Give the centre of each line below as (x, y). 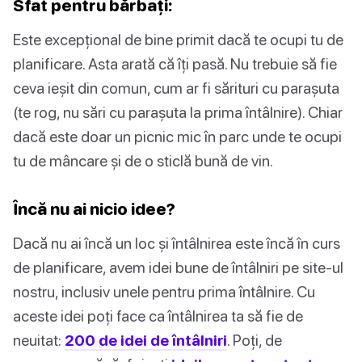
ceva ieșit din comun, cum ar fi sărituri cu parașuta (176, 88)
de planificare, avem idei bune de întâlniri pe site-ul (178, 267)
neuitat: (39, 340)
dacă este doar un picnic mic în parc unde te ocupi (177, 137)
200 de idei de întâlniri (146, 340)
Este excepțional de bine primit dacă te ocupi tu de (178, 40)
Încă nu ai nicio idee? (94, 209)
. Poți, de (255, 340)
